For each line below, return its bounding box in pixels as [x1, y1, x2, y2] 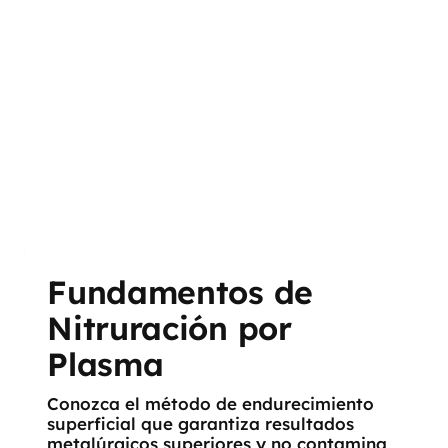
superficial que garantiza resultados [47, 412, 355, 434]
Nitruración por [47, 307, 292, 348]
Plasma [47, 343, 164, 384]
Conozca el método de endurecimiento [47, 392, 375, 414]
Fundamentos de [47, 271, 313, 312]
